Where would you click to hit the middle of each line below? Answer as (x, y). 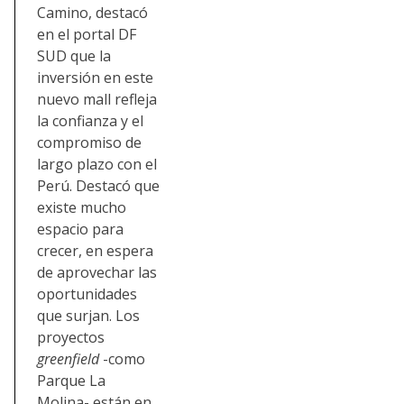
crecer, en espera (95, 250)
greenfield (70, 358)
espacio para (80, 229)
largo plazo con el (97, 164)
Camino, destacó (92, 12)
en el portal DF (87, 34)
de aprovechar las (97, 272)
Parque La (71, 380)
